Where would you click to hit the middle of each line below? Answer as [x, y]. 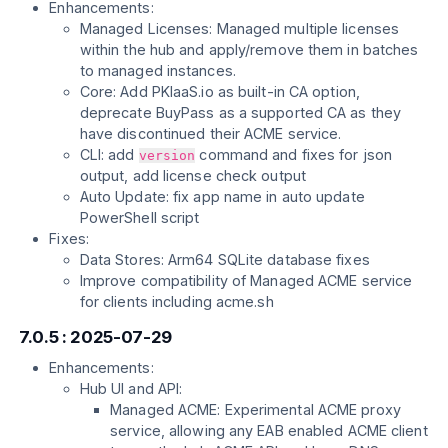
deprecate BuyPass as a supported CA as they [240, 112]
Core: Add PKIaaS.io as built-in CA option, [219, 91]
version [167, 155]
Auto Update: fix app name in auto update [222, 196]
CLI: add [109, 154]
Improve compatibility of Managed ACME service [246, 280]
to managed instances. [157, 70]
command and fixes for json [294, 154]
